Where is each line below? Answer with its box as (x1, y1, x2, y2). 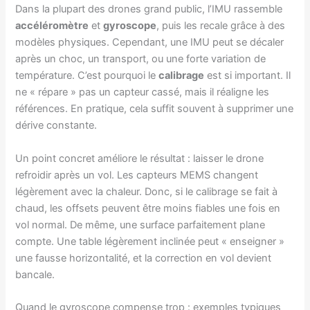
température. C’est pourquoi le (15, 69, 159, 82)
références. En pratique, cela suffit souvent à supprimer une (15, 102, 294, 116)
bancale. (15, 268, 55, 281)
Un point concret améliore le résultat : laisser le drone (15, 152, 264, 165)
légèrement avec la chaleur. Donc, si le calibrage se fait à (15, 185, 278, 198)
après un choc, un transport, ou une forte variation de (15, 53, 266, 66)
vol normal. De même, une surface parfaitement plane (15, 218, 266, 231)
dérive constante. (15, 119, 98, 132)
